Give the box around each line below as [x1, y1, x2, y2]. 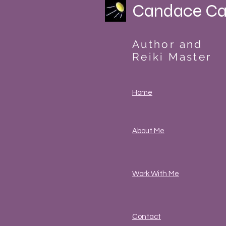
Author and [132, 38, 203, 51]
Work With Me [132, 170, 179, 178]
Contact [132, 213, 161, 221]
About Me [132, 127, 164, 135]
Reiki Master [132, 50, 212, 64]
